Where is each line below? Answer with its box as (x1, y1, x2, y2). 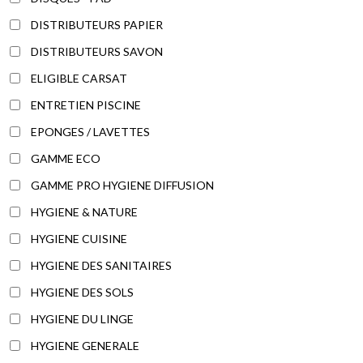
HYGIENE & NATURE (31, 204, 138, 219)
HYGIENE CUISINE (31, 231, 127, 246)
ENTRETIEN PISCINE (31, 97, 141, 112)
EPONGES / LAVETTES (31, 124, 150, 139)
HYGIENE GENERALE (31, 338, 139, 352)
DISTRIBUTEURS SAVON (31, 44, 163, 58)
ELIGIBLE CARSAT (31, 70, 127, 85)
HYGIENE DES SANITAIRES (31, 258, 172, 272)
